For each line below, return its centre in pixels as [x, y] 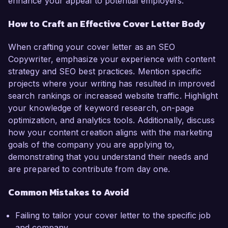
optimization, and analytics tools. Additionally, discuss [112, 120]
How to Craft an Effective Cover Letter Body [107, 24]
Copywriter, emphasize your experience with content [112, 59]
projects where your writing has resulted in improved [112, 84]
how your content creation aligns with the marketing [110, 133]
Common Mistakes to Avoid [68, 192]
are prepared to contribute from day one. [89, 169]
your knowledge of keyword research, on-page [101, 108]
